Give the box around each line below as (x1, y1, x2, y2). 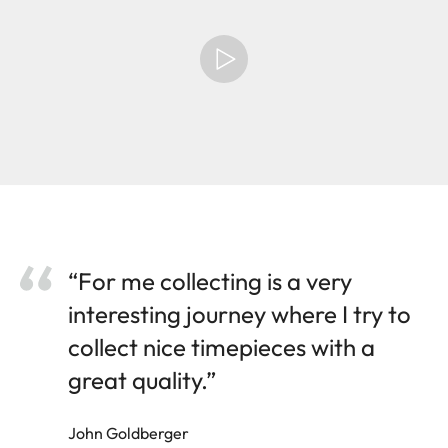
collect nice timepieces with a (68, 331, 375, 362)
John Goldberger (68, 422, 189, 443)
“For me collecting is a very (68, 265, 352, 296)
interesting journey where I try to (68, 298, 411, 329)
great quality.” (68, 364, 216, 395)
